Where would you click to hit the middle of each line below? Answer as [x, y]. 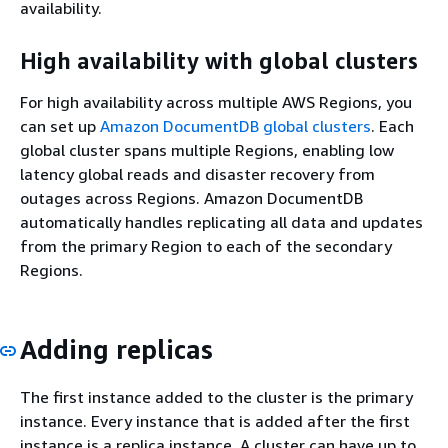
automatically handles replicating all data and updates [221, 222]
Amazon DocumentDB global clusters [235, 126]
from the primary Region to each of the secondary [206, 246]
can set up [60, 126]
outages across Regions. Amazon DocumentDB [191, 198]
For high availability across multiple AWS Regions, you [216, 102]
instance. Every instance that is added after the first [215, 420]
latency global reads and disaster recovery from [197, 174]
